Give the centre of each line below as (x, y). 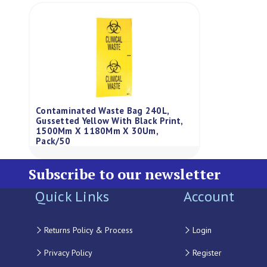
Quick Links (72, 196)
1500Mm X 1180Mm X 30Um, (97, 131)
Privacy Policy (68, 253)
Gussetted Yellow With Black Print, (109, 121)
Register (207, 253)
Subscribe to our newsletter (125, 174)
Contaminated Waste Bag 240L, (102, 111)
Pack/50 (53, 141)
